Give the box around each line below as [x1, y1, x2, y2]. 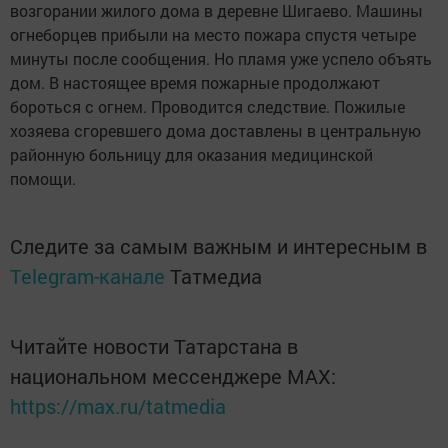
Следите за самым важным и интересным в [10, 233, 427, 259]
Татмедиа [170, 263, 262, 289]
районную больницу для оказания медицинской [10, 144, 373, 165]
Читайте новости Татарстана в [10, 333, 298, 359]
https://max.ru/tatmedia [10, 393, 226, 419]
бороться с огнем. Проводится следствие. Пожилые [10, 96, 405, 117]
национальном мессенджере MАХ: [10, 363, 336, 389]
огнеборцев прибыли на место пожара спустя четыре [10, 24, 416, 45]
